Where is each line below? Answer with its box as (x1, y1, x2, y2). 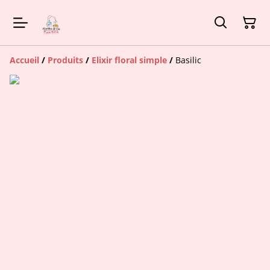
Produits (48, 54, 83, 66)
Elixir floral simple (92, 54, 167, 66)
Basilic (175, 54, 201, 66)
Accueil (10, 54, 39, 66)
